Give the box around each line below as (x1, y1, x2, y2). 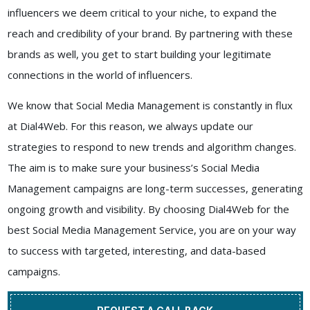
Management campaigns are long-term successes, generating (7, 181, 303, 196)
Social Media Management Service (32, 223, 194, 237)
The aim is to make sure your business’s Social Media (7, 161, 259, 175)
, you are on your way (193, 223, 296, 237)
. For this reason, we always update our (65, 119, 253, 134)
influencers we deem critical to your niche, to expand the (7, 6, 277, 20)
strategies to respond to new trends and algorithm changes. (7, 140, 296, 154)
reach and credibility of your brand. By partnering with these (7, 26, 293, 41)
